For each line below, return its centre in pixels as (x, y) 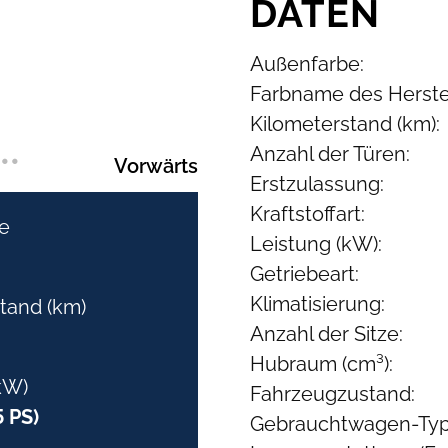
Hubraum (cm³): (321, 364)
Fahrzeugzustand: (332, 394)
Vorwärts (156, 166)
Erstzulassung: (316, 184)
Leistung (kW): (315, 244)
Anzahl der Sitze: (326, 334)
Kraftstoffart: (307, 214)
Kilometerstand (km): (344, 124)
